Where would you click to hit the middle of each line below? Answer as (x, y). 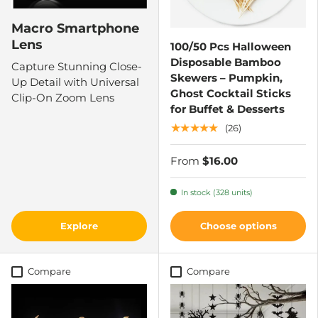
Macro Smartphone (75, 28)
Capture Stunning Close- (77, 66)
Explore (79, 225)
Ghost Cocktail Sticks (231, 93)
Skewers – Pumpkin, (226, 77)
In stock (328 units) (216, 192)
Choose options (238, 225)
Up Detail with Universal (75, 82)
